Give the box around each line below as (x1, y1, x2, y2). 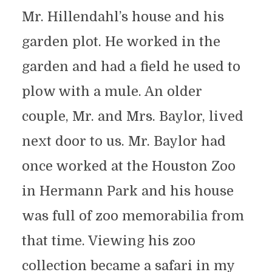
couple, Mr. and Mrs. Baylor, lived (21, 109, 243, 124)
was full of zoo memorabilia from (21, 208, 244, 224)
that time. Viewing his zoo (21, 233, 195, 249)
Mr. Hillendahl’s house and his (21, 9, 224, 25)
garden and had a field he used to (21, 59, 240, 75)
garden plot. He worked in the (21, 34, 220, 50)
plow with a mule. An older (21, 84, 202, 100)
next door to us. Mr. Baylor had (21, 134, 226, 149)
